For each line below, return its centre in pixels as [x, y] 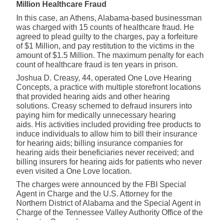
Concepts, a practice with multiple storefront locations [109, 87]
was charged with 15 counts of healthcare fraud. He [105, 27]
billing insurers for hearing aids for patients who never [109, 162]
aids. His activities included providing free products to [109, 125]
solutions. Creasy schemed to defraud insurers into [104, 106]
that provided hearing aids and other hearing [93, 97]
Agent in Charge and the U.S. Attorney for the [94, 194]
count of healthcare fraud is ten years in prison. [97, 65]
